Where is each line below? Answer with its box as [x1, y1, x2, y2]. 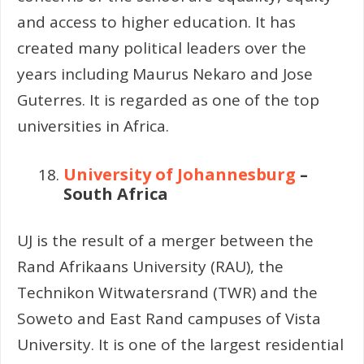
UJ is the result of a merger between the [17, 229, 314, 251]
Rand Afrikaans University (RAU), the [17, 255, 284, 277]
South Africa [63, 183, 168, 206]
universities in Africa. [17, 115, 169, 136]
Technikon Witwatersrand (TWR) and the [17, 281, 318, 303]
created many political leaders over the [17, 37, 306, 58]
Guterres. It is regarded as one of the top [17, 89, 319, 110]
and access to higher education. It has [17, 11, 296, 32]
